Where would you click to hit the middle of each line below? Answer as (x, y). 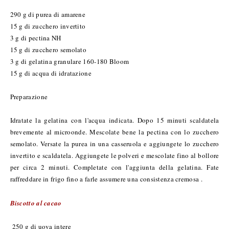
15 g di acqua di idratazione (51, 73)
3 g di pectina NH (36, 38)
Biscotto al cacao (36, 203)
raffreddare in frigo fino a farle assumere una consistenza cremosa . (107, 179)
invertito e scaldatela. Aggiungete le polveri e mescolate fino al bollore (114, 155)
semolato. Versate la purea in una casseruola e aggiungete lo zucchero (114, 143)
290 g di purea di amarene (48, 14)
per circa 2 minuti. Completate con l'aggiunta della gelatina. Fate (114, 167)
